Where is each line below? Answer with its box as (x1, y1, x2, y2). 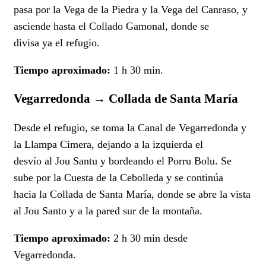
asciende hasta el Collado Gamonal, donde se (14, 20, 209, 33)
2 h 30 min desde (110, 232, 188, 245)
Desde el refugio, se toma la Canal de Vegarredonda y (14, 122, 246, 134)
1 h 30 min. (110, 64, 163, 77)
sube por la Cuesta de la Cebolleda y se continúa (14, 172, 223, 184)
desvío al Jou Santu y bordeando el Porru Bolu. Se (14, 155, 232, 167)
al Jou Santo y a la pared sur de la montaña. (14, 205, 202, 217)
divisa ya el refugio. (14, 37, 100, 49)
